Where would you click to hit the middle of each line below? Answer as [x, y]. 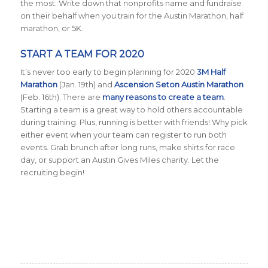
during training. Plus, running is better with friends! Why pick [134, 122]
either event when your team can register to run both [123, 134]
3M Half [211, 71]
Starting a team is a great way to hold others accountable [131, 109]
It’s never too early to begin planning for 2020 [108, 71]
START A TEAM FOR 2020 [82, 54]
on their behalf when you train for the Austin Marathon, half [132, 15]
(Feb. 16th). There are [61, 97]
